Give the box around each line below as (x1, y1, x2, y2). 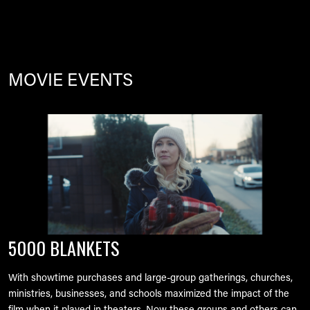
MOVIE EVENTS (8, 72, 133, 91)
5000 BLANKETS (8, 235, 119, 262)
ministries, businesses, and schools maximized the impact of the (8, 289, 289, 300)
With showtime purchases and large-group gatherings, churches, (8, 273, 293, 284)
